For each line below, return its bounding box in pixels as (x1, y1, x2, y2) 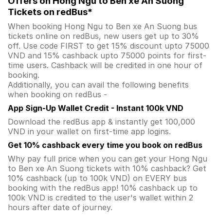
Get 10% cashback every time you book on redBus (8, 140, 202, 150)
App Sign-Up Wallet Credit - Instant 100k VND (8, 103, 185, 113)
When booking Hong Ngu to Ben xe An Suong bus (8, 21, 197, 31)
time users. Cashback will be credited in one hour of (8, 60, 202, 70)
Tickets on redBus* (8, 6, 92, 18)
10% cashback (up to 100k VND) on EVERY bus (8, 173, 187, 183)
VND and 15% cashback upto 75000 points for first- (8, 51, 206, 60)
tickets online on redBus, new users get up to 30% (8, 31, 199, 41)
